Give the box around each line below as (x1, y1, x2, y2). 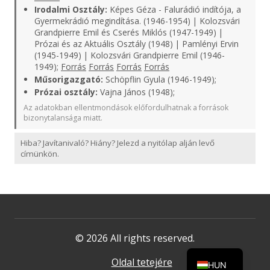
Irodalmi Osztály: (34, 4, 107, 15)
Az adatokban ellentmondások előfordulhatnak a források (24, 102, 228, 113)
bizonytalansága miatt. (24, 113, 102, 123)
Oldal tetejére (111, 256, 172, 269)
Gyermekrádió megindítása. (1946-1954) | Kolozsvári (34, 15, 240, 27)
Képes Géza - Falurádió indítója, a (107, 4, 241, 15)
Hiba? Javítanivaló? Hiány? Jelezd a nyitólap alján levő (20, 137, 215, 148)
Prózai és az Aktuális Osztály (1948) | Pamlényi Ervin (34, 38, 239, 49)
